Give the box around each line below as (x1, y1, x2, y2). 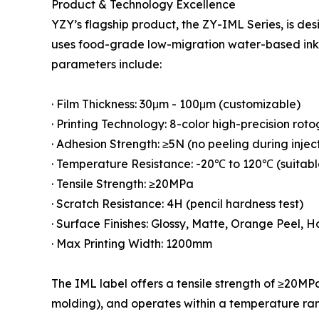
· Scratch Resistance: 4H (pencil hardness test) (51, 197, 303, 211)
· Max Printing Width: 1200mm (51, 236, 212, 251)
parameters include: (51, 57, 162, 72)
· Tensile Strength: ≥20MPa (51, 177, 194, 192)
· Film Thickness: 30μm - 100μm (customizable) (51, 97, 300, 112)
